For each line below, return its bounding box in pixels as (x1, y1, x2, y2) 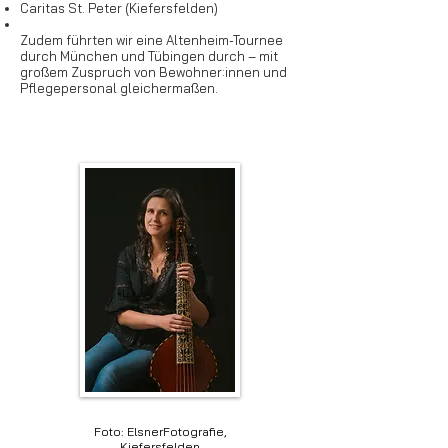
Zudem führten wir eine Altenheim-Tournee (20, 32, 283, 48)
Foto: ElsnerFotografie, (93, 424, 227, 439)
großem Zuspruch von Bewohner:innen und (20, 64, 287, 80)
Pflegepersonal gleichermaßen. (20, 80, 218, 96)
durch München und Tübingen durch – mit (20, 48, 278, 64)
